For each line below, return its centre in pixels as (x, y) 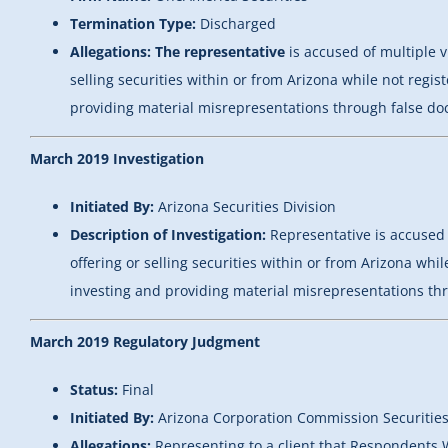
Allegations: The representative (177, 52)
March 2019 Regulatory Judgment (145, 342)
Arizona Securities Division (247, 207)
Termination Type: (135, 24)
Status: (96, 390)
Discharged (238, 24)
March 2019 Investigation (117, 159)
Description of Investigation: (168, 235)
